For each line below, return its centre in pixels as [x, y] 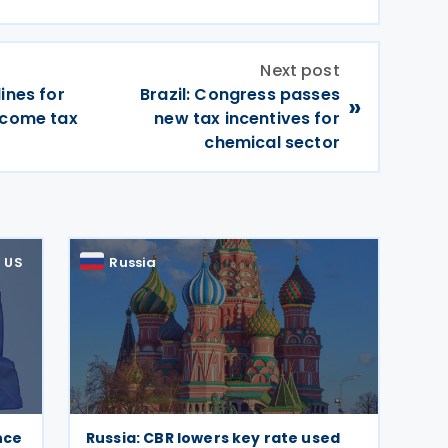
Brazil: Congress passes [240, 94]
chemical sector [272, 142]
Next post [300, 70]
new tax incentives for [247, 118]
